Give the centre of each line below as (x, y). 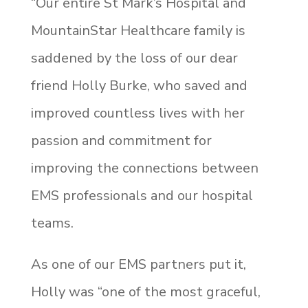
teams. (52, 223)
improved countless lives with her (137, 113)
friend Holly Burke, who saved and (139, 85)
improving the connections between (144, 168)
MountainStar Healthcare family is (138, 30)
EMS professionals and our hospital (142, 195)
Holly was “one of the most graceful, (145, 291)
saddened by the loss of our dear (134, 58)
